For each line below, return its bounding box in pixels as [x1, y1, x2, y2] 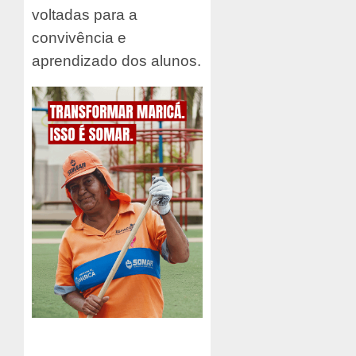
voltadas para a [32, 6, 137, 23]
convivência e [32, 29, 126, 46]
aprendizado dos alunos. [32, 52, 201, 69]
